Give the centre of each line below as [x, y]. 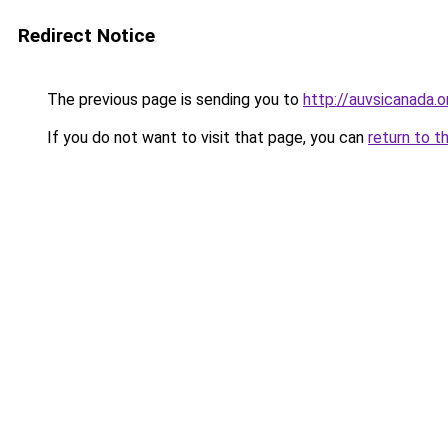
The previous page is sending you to [173, 99]
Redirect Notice [86, 35]
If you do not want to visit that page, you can [205, 137]
